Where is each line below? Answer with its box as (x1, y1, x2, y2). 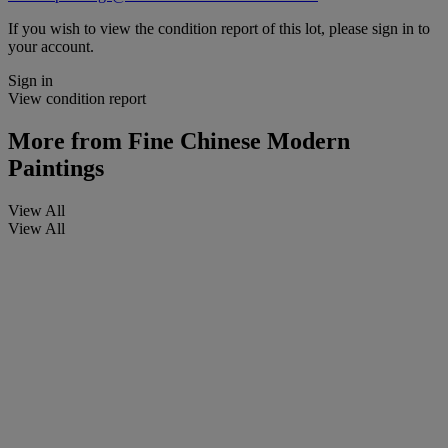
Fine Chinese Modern (122, 127, 350, 154)
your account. (8, 37, 94, 55)
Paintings (8, 154, 104, 181)
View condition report (8, 89, 146, 107)
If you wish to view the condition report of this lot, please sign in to (8, 19, 430, 37)
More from (8, 127, 122, 154)
